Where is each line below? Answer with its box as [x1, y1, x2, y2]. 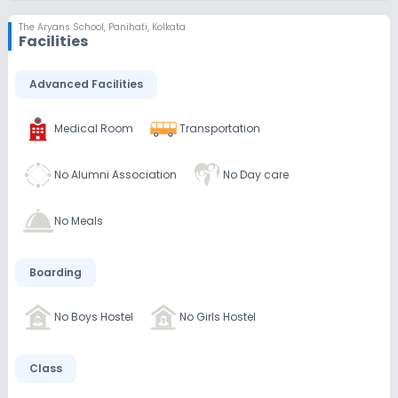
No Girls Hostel [179, 309, 256, 324]
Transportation [179, 121, 260, 136]
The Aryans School [19, 20, 104, 34]
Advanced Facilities [29, 76, 143, 92]
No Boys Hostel [54, 309, 133, 324]
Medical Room [54, 121, 133, 136]
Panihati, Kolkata [108, 20, 186, 34]
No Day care [223, 167, 289, 182]
